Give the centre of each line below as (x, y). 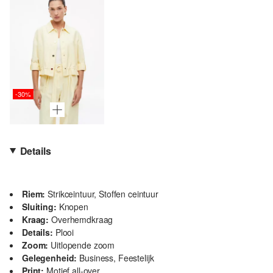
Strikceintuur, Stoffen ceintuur (103, 193)
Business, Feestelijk (117, 257)
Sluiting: (39, 206)
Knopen (73, 206)
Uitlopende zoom (83, 245)
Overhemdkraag (82, 219)
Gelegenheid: (50, 257)
